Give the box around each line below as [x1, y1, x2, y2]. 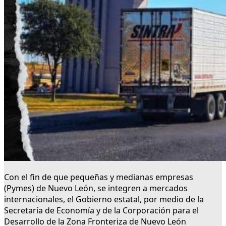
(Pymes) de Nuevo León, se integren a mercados [4, 183, 188, 194]
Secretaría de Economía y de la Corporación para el [4, 205, 199, 216]
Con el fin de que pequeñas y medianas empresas [4, 172, 193, 183]
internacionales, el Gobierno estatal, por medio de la [4, 194, 204, 205]
